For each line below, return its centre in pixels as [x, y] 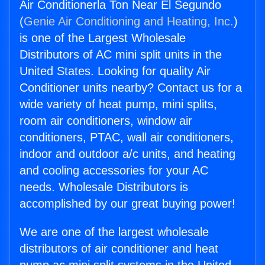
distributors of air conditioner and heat [119, 249]
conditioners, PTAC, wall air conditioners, [127, 138]
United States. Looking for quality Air [115, 71]
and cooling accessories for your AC [114, 171]
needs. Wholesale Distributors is [104, 187]
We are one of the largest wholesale [114, 232]
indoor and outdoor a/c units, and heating [127, 154]
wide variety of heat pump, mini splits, [118, 104]
